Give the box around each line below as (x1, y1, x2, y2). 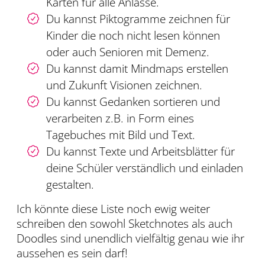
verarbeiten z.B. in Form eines (46, 111, 194, 127)
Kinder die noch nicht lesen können (46, 28, 220, 44)
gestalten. (46, 177, 94, 193)
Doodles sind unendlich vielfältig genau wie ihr (17, 231, 244, 247)
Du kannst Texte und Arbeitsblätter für (46, 144, 235, 160)
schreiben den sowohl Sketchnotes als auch (17, 216, 232, 232)
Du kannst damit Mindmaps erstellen (46, 61, 228, 77)
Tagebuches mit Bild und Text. (46, 127, 195, 143)
